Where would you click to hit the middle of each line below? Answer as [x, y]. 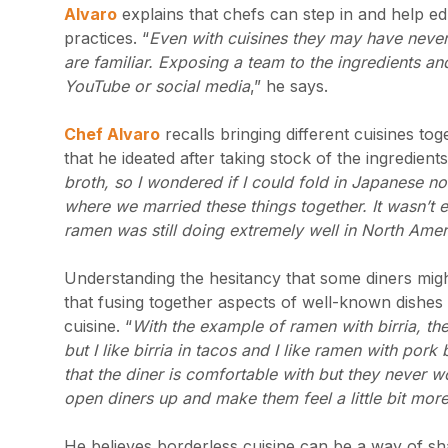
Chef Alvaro [112, 134]
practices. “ [106, 38]
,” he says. [289, 86]
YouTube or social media [157, 86]
